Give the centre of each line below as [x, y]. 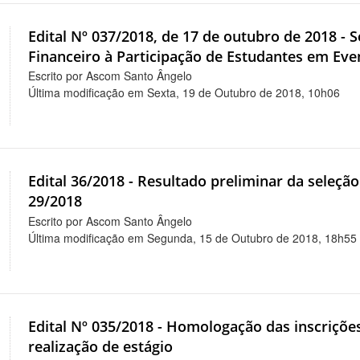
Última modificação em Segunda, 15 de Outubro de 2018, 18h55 [193, 238]
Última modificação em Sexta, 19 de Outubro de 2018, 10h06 [184, 93]
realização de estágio [101, 347]
